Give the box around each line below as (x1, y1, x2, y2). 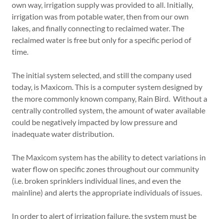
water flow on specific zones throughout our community (12, 164, 199, 174)
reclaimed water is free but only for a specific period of (12, 35, 191, 44)
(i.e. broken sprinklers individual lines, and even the (12, 176, 181, 185)
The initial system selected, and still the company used (12, 70, 192, 80)
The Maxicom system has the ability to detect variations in (12, 153, 206, 162)
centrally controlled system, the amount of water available (12, 106, 205, 115)
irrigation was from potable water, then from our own (12, 12, 189, 21)
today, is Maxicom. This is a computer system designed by (12, 82, 202, 91)
